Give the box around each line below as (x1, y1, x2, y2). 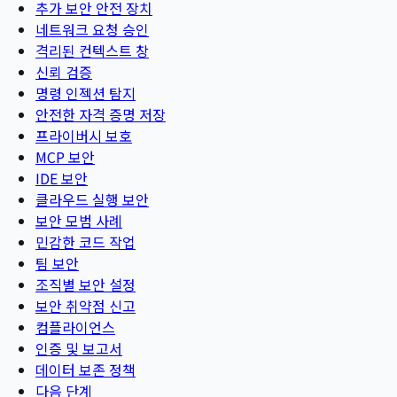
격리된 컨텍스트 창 (35, 39, 149, 61)
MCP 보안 (35, 145, 95, 167)
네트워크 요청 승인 (35, 18, 149, 40)
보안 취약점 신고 (35, 294, 136, 316)
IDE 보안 (35, 167, 88, 189)
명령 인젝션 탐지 (35, 82, 136, 104)
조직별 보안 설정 (35, 273, 136, 295)
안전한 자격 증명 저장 (35, 103, 166, 125)
